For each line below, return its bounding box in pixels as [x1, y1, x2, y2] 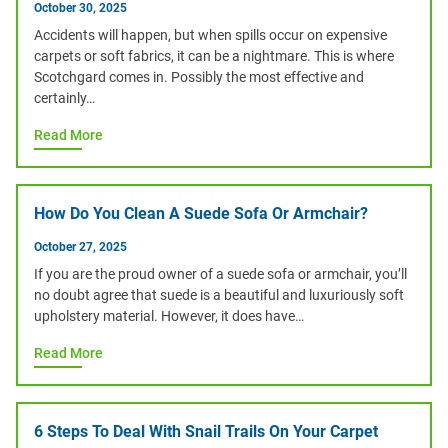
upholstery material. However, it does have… [34, 308, 304, 324]
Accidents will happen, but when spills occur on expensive [34, 27, 387, 43]
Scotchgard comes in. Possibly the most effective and [34, 69, 364, 85]
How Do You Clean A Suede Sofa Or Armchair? [34, 204, 368, 223]
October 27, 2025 [34, 240, 127, 254]
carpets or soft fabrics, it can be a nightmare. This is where [34, 48, 394, 64]
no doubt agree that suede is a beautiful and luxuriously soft [34, 287, 404, 303]
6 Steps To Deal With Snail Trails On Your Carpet [34, 422, 378, 441]
